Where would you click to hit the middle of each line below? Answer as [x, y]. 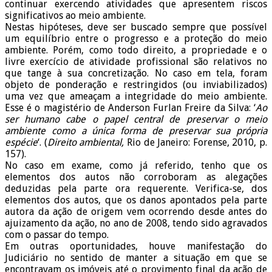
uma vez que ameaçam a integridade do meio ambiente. [136, 97]
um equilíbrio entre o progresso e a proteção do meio [136, 39]
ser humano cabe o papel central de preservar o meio [136, 120]
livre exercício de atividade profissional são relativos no [136, 62]
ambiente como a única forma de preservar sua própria [136, 131]
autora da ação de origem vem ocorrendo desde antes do [136, 212]
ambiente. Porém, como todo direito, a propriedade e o [136, 50]
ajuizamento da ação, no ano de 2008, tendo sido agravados [136, 223]
